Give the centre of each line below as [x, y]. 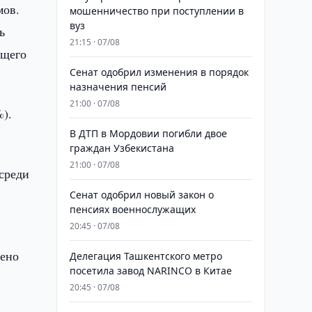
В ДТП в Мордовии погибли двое [148, 133]
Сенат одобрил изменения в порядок [159, 72]
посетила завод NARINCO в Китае [150, 271]
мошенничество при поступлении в [156, 11]
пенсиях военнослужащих [132, 209]
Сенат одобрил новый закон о [141, 195]
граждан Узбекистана [122, 148]
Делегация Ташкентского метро [146, 256]
